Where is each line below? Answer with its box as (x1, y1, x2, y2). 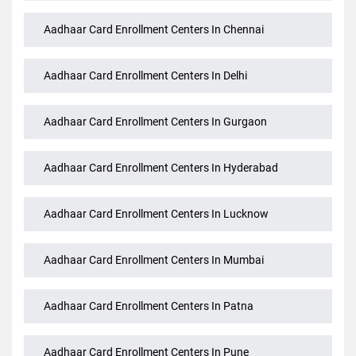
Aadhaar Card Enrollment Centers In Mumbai (44, 315, 264, 328)
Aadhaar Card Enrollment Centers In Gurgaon (44, 176, 267, 190)
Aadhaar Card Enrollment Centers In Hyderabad (44, 222, 278, 236)
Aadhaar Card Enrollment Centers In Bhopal (44, 38, 258, 52)
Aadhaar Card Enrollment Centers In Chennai (44, 84, 264, 98)
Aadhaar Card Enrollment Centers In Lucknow (44, 269, 269, 282)
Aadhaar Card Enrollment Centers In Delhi (44, 130, 247, 144)
